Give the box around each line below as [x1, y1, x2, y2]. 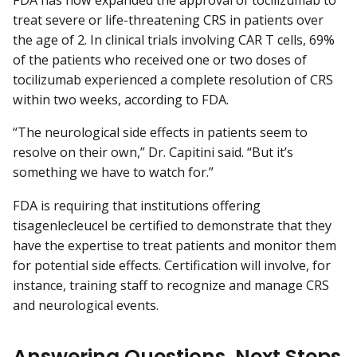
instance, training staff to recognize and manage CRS [13, 276, 329, 294]
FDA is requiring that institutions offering [13, 196, 261, 214]
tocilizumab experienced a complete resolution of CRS [13, 71, 333, 89]
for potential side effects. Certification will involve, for [13, 256, 331, 274]
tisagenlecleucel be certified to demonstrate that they [13, 216, 331, 234]
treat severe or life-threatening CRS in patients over [13, 11, 324, 29]
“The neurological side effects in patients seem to [13, 124, 308, 142]
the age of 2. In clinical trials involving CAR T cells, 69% [13, 31, 335, 49]
